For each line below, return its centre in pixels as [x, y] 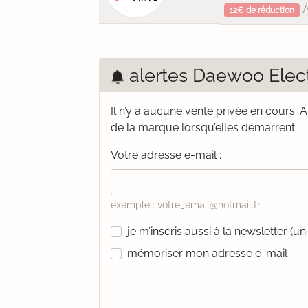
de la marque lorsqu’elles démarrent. [204, 128]
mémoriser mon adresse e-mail [207, 253]
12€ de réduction [262, 10]
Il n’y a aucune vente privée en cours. [205, 111]
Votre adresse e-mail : [166, 155]
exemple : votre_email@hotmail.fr [186, 205]
